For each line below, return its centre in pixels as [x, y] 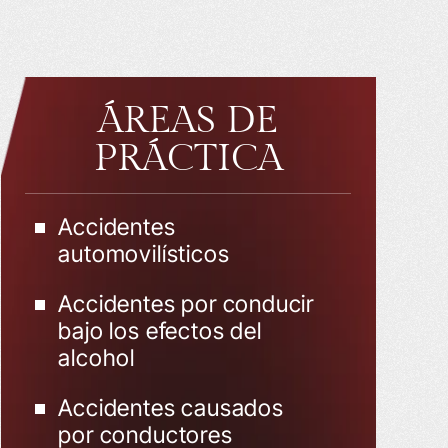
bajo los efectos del [160, 331]
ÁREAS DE [188, 120]
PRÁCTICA [188, 158]
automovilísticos [144, 254]
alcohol [97, 358]
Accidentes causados [171, 408]
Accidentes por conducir [186, 304]
